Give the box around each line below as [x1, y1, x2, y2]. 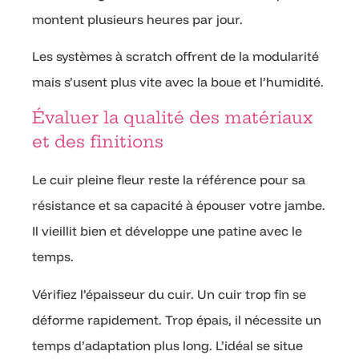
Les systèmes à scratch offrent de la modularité [32, 48, 319, 65]
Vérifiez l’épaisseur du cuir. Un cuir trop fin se [32, 285, 306, 302]
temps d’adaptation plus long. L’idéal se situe [32, 337, 303, 353]
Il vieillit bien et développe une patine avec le [32, 223, 302, 240]
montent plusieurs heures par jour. [32, 10, 243, 27]
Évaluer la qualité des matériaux [32, 107, 313, 128]
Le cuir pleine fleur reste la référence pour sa [32, 171, 305, 188]
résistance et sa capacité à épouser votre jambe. [32, 197, 325, 214]
